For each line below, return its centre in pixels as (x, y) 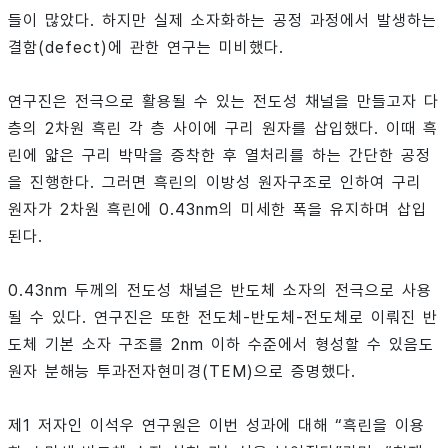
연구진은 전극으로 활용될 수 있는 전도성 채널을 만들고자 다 (223, 102)
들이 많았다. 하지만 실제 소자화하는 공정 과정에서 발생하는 (222, 21)
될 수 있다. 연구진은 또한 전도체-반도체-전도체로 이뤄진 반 (223, 318)
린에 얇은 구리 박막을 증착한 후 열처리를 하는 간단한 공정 (219, 156)
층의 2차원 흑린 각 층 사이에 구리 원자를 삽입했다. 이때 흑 (223, 129)
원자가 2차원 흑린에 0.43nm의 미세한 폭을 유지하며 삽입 (217, 210)
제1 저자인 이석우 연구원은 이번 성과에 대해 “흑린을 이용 (216, 426)
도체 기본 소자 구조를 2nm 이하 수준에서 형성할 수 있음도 (221, 345)
